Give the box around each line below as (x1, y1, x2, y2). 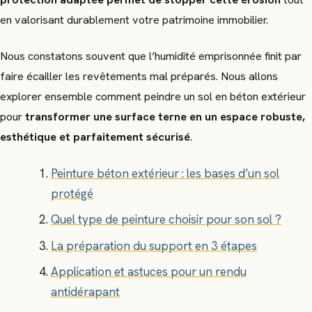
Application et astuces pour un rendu (51, 264, 247, 280)
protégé (51, 185, 94, 201)
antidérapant (51, 284, 120, 300)
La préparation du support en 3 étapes (51, 237, 258, 253)
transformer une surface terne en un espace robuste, (25, 109, 305, 125)
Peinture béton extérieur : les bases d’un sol (51, 165, 280, 181)
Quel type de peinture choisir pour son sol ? (51, 212, 282, 228)
